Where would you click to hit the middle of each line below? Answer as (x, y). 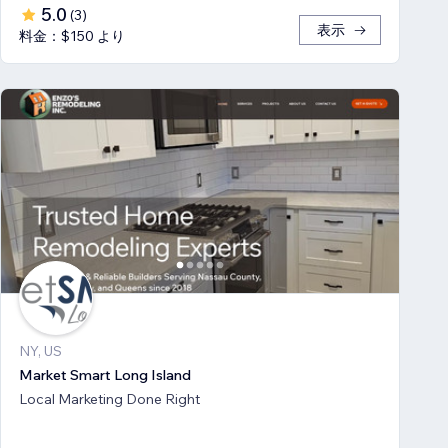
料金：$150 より (72, 35)
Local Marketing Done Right (109, 398)
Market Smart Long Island (105, 374)
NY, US (40, 350)
